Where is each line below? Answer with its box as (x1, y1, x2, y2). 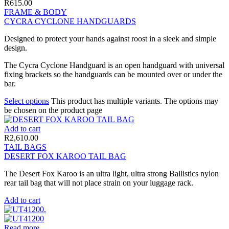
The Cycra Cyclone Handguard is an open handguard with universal (4, 60, 224, 70)
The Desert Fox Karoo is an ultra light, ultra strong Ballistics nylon (4, 169, 219, 178)
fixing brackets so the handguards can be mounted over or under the (4, 70, 222, 79)
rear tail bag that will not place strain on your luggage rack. (4, 178, 193, 187)
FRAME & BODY (4, 7, 67, 16)
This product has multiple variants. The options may (51, 96, 218, 105)
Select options (4, 96, 49, 105)
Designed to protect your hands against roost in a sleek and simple (4, 34, 216, 43)
